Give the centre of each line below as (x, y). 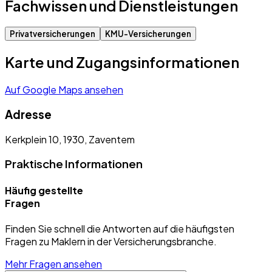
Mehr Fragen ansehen (53, 263)
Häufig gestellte (44, 190)
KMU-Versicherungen (148, 34)
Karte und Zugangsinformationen (122, 62)
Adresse (28, 114)
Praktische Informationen (74, 164)
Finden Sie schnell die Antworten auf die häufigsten (120, 228)
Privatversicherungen (53, 34)
